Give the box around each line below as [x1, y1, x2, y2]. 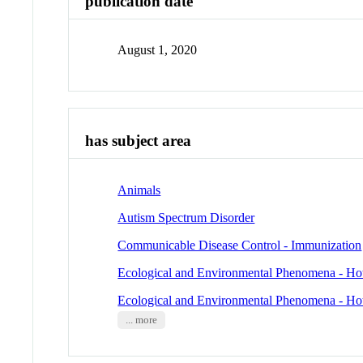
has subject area [85, 132, 192, 150]
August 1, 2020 [117, 43, 198, 58]
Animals [117, 182, 161, 197]
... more [125, 314, 157, 326]
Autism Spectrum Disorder [117, 210, 255, 224]
